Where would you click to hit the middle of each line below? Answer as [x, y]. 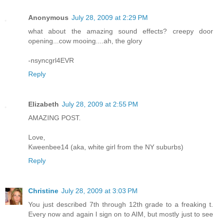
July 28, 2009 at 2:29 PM [110, 17]
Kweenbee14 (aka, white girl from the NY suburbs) [106, 147]
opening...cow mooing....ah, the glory [85, 41]
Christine [43, 191]
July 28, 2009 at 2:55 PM [100, 104]
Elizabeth [44, 104]
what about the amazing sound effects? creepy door [121, 31]
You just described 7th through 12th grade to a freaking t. [121, 204]
